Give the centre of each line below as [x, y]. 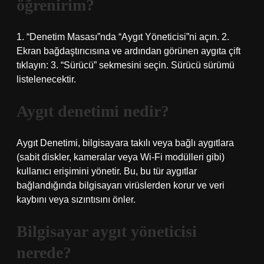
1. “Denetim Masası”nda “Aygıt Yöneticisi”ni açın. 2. [123, 37]
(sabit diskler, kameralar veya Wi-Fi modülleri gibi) [121, 157]
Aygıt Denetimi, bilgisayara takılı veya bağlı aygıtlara [125, 143]
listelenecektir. [46, 79]
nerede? [44, 253]
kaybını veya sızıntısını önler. [76, 199]
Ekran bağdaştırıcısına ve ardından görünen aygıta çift [128, 51]
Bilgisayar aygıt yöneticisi [107, 231]
